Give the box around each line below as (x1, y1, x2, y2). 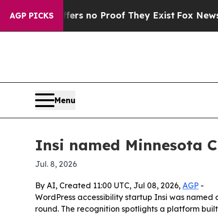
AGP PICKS (10, 11, 54, 20)
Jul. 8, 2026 (35, 159, 77, 169)
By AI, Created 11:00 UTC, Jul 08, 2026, (35, 181, 182, 191)
